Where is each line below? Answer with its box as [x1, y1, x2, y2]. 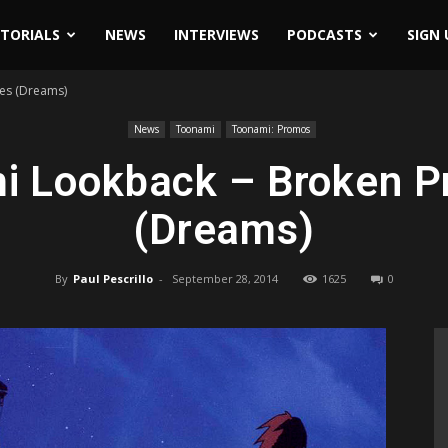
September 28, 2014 [171, 271, 278, 286]
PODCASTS [286, 25, 362, 44]
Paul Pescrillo [72, 271, 153, 286]
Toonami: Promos [231, 122, 310, 136]
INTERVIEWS [173, 25, 259, 44]
